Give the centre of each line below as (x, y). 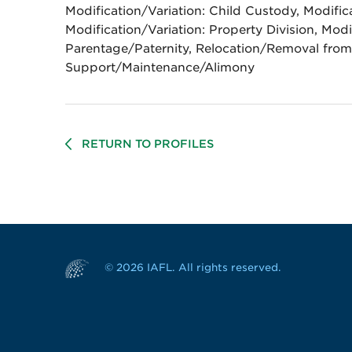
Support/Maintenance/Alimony (159, 68)
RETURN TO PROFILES (147, 144)
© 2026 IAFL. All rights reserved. (192, 268)
